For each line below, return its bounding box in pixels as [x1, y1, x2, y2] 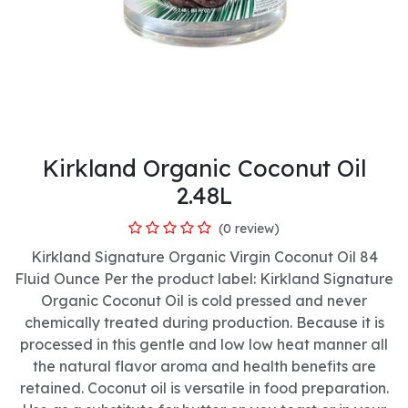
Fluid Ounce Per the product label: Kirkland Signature [15, 269, 393, 288]
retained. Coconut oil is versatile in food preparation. [19, 378, 389, 397]
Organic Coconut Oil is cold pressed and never [41, 291, 367, 310]
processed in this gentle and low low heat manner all [20, 334, 388, 353]
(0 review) [219, 219, 280, 237]
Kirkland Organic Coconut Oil [42, 153, 366, 182]
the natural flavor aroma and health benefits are [32, 356, 376, 375]
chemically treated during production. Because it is [24, 312, 384, 331]
